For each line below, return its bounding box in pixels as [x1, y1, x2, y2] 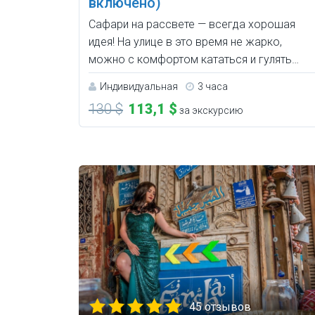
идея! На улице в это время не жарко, [89, 34, 282, 49]
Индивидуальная [100, 80, 178, 92]
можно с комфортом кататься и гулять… [89, 52, 299, 66]
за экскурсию [177, 104, 243, 116]
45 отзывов [189, 300, 251, 314]
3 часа [198, 80, 228, 92]
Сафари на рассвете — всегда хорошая [89, 17, 295, 31]
